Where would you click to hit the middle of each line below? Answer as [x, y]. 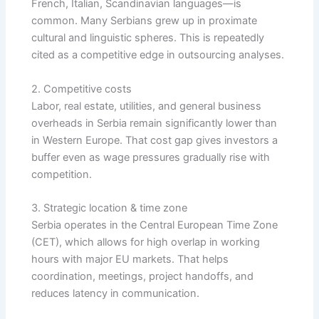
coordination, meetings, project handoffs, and [143, 277]
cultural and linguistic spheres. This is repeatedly [148, 38]
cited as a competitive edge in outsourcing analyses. [159, 55]
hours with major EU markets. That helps [130, 260]
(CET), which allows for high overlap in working [146, 242]
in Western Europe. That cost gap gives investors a [155, 140]
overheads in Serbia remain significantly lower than [155, 123]
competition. [62, 174]
